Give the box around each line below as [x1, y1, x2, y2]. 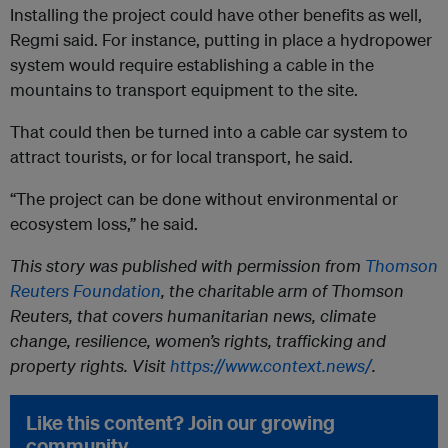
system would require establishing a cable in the [10, 54, 374, 76]
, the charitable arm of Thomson [161, 280, 404, 302]
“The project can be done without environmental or [10, 188, 398, 210]
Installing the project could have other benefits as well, [10, 4, 422, 26]
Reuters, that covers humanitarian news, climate [10, 305, 376, 327]
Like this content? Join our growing [26, 410, 335, 436]
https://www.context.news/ [170, 355, 372, 377]
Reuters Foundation [10, 280, 161, 302]
